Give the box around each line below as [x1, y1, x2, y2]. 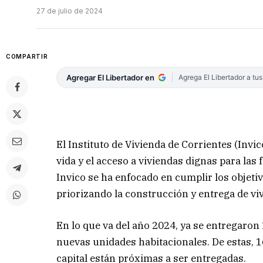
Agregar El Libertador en [66, 73, 155, 83]
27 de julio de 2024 [36, 6, 103, 16]
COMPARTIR [6, 53, 48, 60]
